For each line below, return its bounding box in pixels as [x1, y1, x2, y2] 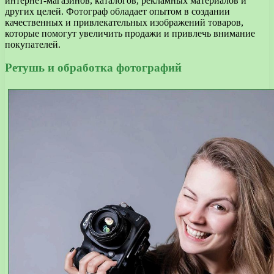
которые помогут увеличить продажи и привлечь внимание [5, 28, 255, 39]
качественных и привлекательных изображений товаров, [5, 17, 243, 28]
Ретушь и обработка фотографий [5, 61, 182, 75]
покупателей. [5, 39, 61, 50]
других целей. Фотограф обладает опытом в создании [5, 6, 230, 17]
